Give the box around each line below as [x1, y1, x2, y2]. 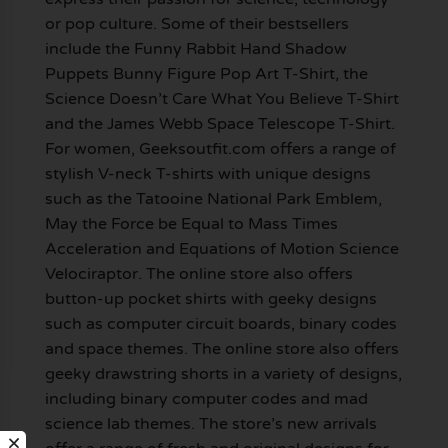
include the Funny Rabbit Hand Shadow [44, 39, 347, 60]
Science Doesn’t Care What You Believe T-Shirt [44, 89, 399, 110]
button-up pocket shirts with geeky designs [44, 289, 377, 310]
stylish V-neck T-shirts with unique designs [44, 164, 371, 185]
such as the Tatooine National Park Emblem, [44, 189, 382, 210]
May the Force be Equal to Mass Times [44, 214, 338, 235]
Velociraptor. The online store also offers [44, 264, 353, 285]
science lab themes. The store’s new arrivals [44, 414, 377, 435]
